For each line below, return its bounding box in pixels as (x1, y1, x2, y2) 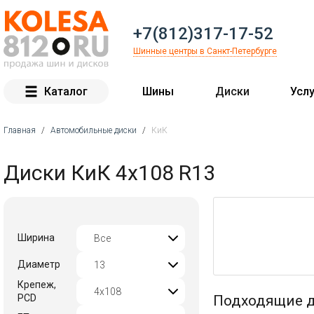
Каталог (44, 84, 88, 98)
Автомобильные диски (50, 125, 137, 135)
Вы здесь (4, 144, 77, 164)
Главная (4, 125, 36, 135)
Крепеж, (18, 278, 56, 290)
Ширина (18, 232, 55, 243)
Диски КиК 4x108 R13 (4, 160, 215, 185)
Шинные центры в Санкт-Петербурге (133, 46, 277, 57)
